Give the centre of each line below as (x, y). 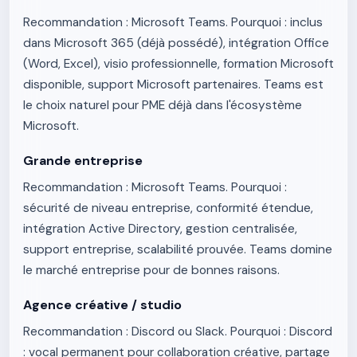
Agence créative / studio (102, 305)
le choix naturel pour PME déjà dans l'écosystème (163, 105)
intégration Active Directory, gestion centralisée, (160, 229)
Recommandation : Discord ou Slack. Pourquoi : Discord (178, 331)
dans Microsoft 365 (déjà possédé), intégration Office (176, 43)
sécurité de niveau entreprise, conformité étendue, (168, 208)
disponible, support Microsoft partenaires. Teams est (173, 84)
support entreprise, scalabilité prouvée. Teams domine (178, 249)
